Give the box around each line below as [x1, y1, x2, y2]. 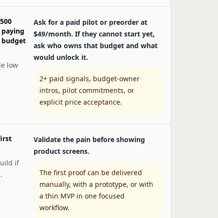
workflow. [39, 203, 70, 212]
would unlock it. [34, 53, 88, 62]
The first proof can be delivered [39, 168, 142, 177]
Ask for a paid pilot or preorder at [34, 18, 147, 27]
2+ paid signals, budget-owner [39, 74, 140, 83]
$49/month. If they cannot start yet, [34, 29, 155, 38]
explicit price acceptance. [39, 97, 122, 107]
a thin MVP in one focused [39, 191, 125, 200]
